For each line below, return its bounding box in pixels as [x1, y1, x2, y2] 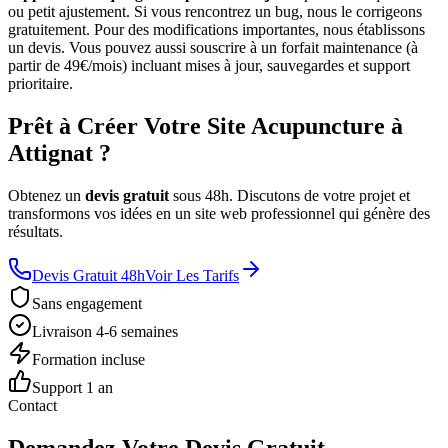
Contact [8, 397, 57, 415]
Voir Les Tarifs [145, 267, 239, 285]
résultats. [8, 223, 63, 241]
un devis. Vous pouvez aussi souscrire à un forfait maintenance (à [8, 39, 418, 57]
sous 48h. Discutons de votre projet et [173, 187, 410, 205]
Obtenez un [8, 187, 85, 205]
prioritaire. [8, 75, 73, 93]
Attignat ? [8, 140, 111, 167]
